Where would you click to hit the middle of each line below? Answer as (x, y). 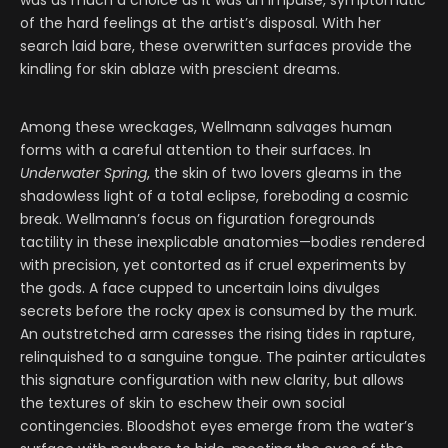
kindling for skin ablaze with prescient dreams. (180, 69)
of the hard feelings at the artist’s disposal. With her (200, 23)
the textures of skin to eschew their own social (182, 403)
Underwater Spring (83, 173)
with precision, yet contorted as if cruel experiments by (213, 265)
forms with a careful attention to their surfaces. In (195, 150)
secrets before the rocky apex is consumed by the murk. (218, 311)
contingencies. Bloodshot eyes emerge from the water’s (217, 426)
